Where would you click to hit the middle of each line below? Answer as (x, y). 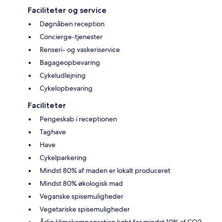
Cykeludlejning (63, 76)
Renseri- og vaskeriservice (80, 50)
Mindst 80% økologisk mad (81, 184)
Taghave (53, 132)
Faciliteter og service (67, 10)
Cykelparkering (63, 158)
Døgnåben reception (72, 24)
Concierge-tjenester (71, 37)
